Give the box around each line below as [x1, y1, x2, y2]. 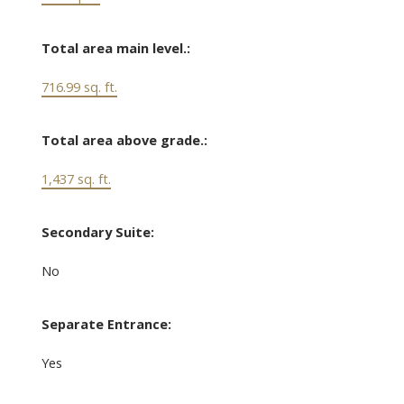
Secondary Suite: [41, 223, 154, 242]
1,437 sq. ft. [41, 170, 111, 188]
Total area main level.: [41, 39, 190, 58]
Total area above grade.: [41, 131, 207, 150]
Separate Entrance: [41, 315, 171, 334]
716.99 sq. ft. [41, 78, 117, 96]
